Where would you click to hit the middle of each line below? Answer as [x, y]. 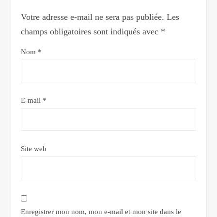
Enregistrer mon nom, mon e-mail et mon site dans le [101, 212]
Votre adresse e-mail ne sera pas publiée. [93, 17]
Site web [34, 149]
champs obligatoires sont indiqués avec [91, 31]
